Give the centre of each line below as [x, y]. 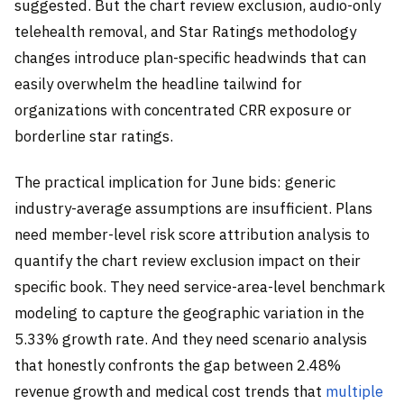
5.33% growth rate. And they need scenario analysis [191, 340]
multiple [354, 392]
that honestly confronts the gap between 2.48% [178, 366]
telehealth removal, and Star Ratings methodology [185, 31]
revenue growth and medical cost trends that [170, 392]
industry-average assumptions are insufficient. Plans [193, 209]
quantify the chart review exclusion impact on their [188, 261]
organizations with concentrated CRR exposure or [183, 110]
